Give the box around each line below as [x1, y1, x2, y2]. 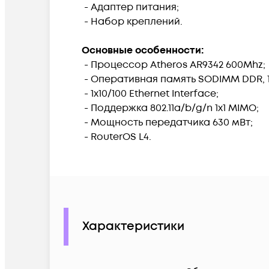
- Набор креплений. [82, 14, 183, 28]
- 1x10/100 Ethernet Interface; [82, 86, 219, 100]
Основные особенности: [82, 43, 204, 57]
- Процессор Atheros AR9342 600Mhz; [82, 58, 265, 71]
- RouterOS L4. [82, 130, 151, 144]
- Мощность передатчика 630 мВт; [82, 115, 253, 129]
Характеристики [82, 218, 184, 235]
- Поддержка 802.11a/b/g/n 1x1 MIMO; [82, 101, 259, 115]
